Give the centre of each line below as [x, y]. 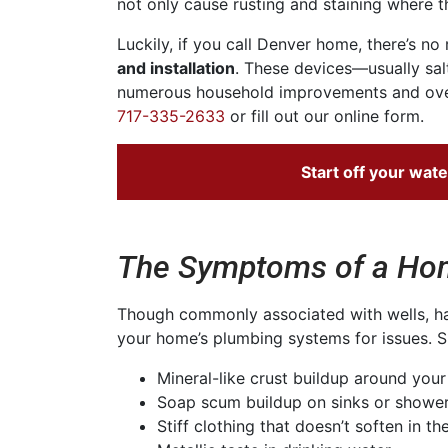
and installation [176, 67]
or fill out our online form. [324, 115]
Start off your [355, 171]
